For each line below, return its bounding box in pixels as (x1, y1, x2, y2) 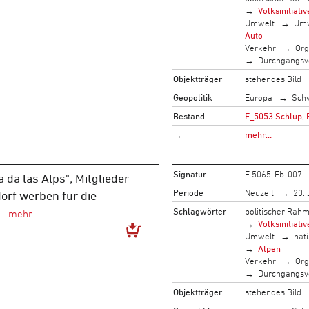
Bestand (172, 110, 205, 121)
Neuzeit (244, 186, 274, 198)
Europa (244, 91, 272, 103)
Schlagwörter (172, 205, 226, 217)
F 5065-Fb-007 (244, 168, 302, 179)
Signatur (172, 168, 206, 179)
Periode (172, 186, 203, 198)
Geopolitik (172, 91, 212, 103)
